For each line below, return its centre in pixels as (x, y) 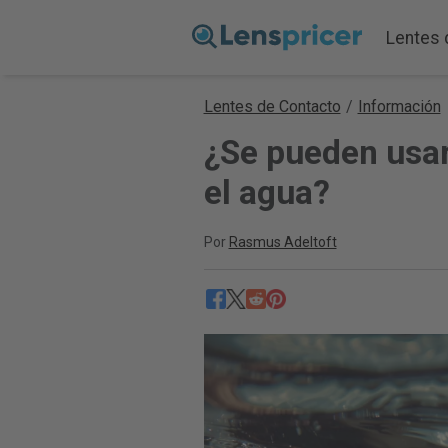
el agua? (266, 192)
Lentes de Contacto (272, 106)
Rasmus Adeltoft (282, 242)
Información (399, 106)
